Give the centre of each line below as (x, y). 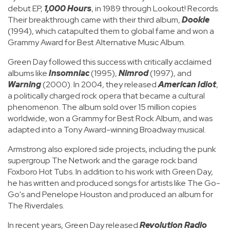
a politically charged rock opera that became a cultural (106, 96)
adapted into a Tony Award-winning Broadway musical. (107, 130)
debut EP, (26, 8)
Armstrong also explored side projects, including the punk (112, 149)
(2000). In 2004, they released (100, 84)
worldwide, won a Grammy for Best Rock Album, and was (110, 118)
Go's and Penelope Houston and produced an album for (110, 194)
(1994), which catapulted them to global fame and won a (111, 31)
